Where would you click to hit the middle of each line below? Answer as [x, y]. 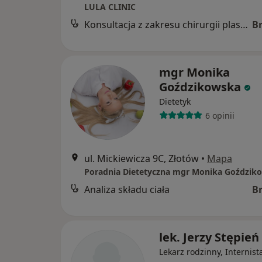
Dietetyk [175, 102]
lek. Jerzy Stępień [209, 237]
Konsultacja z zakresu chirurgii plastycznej [244, 25]
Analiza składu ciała [127, 190]
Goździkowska [200, 87]
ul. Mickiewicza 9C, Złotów [142, 159]
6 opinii [220, 115]
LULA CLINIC [110, 7]
